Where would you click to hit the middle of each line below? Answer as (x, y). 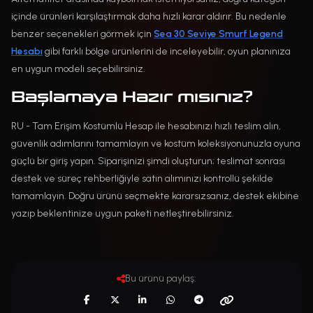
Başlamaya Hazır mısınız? (132, 96)
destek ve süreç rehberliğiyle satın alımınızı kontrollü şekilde (142, 178)
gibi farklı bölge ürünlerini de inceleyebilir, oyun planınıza (167, 51)
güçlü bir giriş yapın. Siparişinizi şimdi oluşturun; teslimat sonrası (148, 161)
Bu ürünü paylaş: (161, 278)
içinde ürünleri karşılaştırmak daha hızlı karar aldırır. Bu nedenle (149, 16)
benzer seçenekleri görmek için (82, 34)
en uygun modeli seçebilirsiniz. (78, 68)
